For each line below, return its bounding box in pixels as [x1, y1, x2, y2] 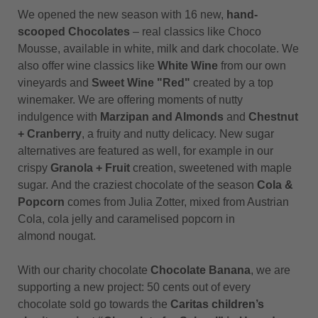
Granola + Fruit [50, 162, 130, 174]
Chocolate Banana [150, 264, 251, 276]
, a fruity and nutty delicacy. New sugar [82, 128, 274, 140]
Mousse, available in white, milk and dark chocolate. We [18, 43, 299, 55]
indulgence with [18, 111, 100, 123]
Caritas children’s [170, 298, 264, 310]
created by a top [190, 77, 273, 89]
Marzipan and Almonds [100, 111, 224, 123]
